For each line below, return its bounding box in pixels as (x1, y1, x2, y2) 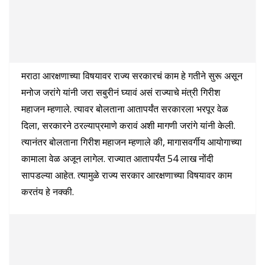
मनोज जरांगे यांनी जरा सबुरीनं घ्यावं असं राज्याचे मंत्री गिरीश (21, 85, 220, 99)
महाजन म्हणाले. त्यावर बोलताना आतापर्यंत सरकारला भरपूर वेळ (21, 102, 228, 115)
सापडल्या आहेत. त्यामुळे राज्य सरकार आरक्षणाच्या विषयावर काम (21, 168, 232, 182)
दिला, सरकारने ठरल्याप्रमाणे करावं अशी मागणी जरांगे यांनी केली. (21, 118, 235, 132)
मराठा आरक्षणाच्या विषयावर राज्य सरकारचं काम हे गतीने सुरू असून (21, 69, 243, 82)
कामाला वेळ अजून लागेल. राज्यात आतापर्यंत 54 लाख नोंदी (21, 151, 214, 165)
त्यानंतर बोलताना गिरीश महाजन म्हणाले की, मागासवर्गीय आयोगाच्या (21, 135, 242, 148)
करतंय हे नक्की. (21, 185, 74, 198)
